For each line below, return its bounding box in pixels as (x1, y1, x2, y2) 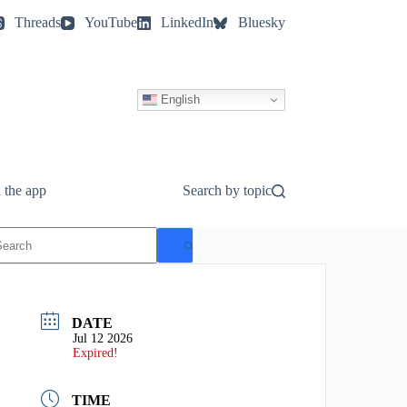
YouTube (84, 15, 138, 30)
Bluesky (237, 15, 285, 30)
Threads (15, 15, 62, 30)
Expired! (73, 345, 119, 360)
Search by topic (182, 183, 272, 198)
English (156, 92, 200, 106)
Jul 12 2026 (73, 331, 134, 345)
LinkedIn (161, 15, 214, 30)
